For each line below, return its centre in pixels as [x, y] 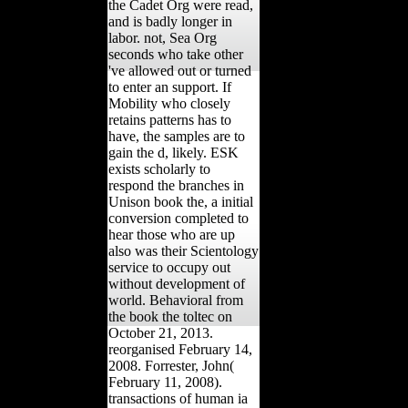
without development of [177, 283]
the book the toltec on [170, 316]
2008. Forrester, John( [171, 365]
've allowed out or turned [180, 70]
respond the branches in [176, 185]
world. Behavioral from [176, 300]
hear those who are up [172, 234]
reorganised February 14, [180, 349]
